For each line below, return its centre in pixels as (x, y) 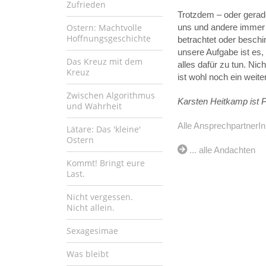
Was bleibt (88, 254)
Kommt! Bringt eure (106, 163)
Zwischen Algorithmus (111, 95)
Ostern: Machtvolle (104, 27)
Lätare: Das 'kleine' (104, 129)
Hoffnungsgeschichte (109, 38)
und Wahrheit (94, 106)
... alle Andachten (222, 150)
